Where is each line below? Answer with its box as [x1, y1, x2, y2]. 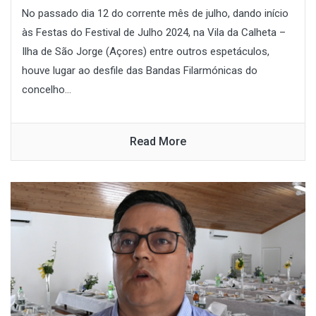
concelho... [22, 83, 71, 96]
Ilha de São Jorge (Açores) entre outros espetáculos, [22, 44, 269, 58]
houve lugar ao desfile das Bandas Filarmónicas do [22, 63, 257, 77]
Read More [130, 134, 186, 148]
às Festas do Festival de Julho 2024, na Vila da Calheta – [22, 25, 286, 39]
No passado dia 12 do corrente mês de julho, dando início [22, 6, 288, 20]
